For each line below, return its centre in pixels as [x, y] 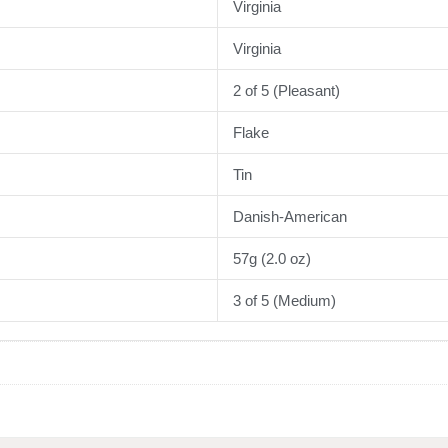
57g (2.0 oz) [272, 259]
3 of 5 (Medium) [284, 301]
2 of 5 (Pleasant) [286, 91]
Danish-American [290, 217]
